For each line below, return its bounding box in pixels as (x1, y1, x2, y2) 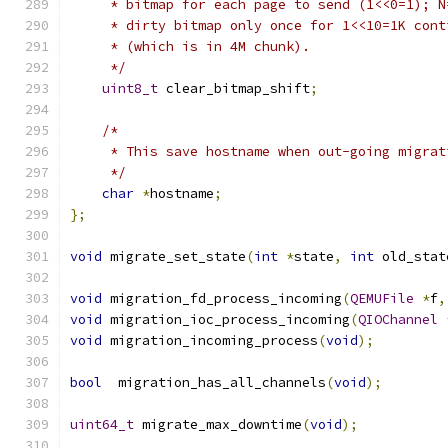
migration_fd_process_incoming (102, 290, 342, 307)
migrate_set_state (102, 248, 246, 265)
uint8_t (102, 80, 158, 97)
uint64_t (70, 416, 134, 433)
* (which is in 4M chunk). (70, 38, 310, 55)
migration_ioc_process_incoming (102, 311, 350, 328)
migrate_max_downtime (134, 416, 302, 433)
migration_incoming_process (102, 332, 318, 349)
